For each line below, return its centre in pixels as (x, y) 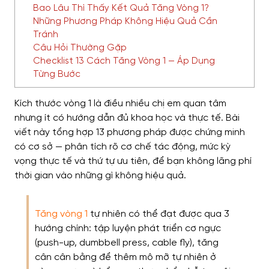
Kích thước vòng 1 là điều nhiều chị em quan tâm (120, 104)
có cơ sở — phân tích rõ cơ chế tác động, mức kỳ (122, 147)
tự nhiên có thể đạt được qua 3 (159, 214)
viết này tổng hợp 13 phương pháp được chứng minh (130, 133)
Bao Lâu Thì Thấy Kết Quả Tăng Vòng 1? (121, 8)
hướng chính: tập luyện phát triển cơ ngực (128, 229)
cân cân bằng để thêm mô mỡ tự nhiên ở (125, 258)
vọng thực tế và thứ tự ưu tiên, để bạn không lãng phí (133, 162)
